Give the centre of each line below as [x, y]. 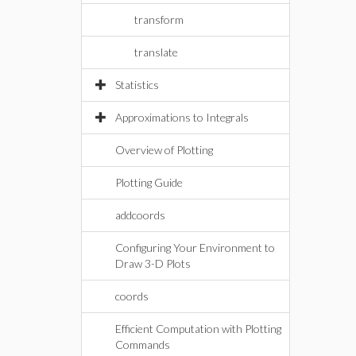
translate [156, 52]
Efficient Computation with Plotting [198, 329]
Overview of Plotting [164, 150]
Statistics [137, 85]
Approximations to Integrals [182, 117]
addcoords [140, 215]
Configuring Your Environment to [195, 248]
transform [159, 19]
